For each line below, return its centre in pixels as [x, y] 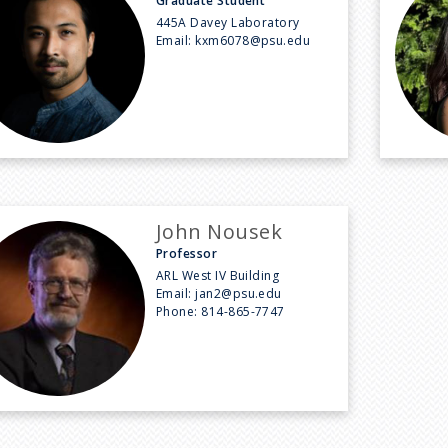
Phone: [178, 311]
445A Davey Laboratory [227, 22]
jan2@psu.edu [238, 293]
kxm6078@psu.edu [253, 40]
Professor [186, 253]
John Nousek [219, 231]
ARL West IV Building [217, 275]
